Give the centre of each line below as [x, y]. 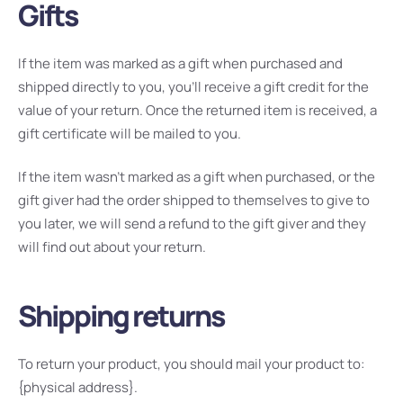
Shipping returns [121, 316]
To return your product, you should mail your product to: [191, 363]
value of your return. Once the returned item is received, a [197, 110]
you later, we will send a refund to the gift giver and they [192, 224]
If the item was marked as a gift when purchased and [180, 63]
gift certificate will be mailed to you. [130, 133]
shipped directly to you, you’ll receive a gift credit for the [193, 86]
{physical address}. [78, 387]
